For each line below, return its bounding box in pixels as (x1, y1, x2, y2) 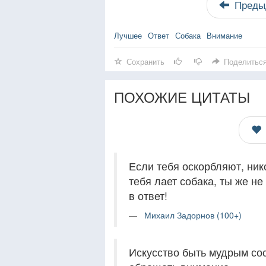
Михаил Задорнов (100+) (144, 209, 242, 221)
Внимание (207, 30, 242, 41)
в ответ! (129, 188, 167, 203)
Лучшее (114, 30, 142, 41)
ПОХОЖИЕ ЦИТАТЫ (114, 86, 250, 107)
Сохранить (126, 56, 164, 67)
